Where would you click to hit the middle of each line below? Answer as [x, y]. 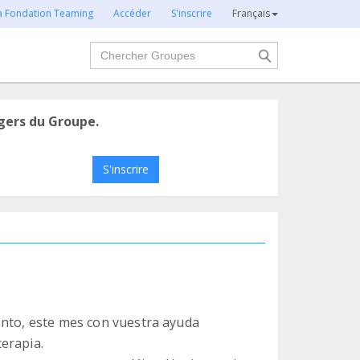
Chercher [118, 50]
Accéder [132, 13]
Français [251, 13]
